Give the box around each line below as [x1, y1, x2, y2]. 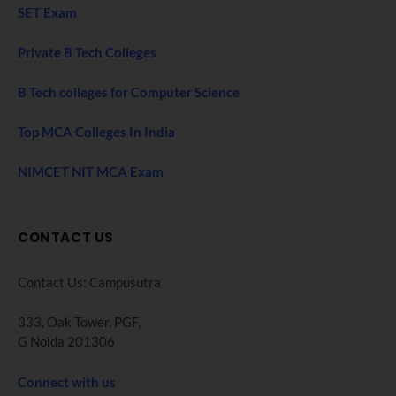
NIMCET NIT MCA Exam [18, 164, 164, 180]
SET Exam [18, 4, 77, 20]
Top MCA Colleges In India [18, 124, 175, 141]
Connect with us [18, 373, 116, 390]
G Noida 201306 [18, 333, 115, 350]
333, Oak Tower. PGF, [18, 314, 141, 331]
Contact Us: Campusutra [18, 274, 161, 291]
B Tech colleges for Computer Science [18, 84, 240, 101]
